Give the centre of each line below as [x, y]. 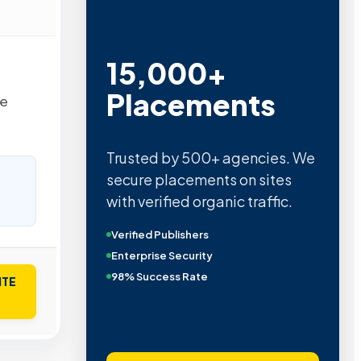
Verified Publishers [160, 235]
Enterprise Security [162, 256]
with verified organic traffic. [199, 201]
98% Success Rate [159, 277]
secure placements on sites [199, 180]
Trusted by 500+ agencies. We [210, 158]
